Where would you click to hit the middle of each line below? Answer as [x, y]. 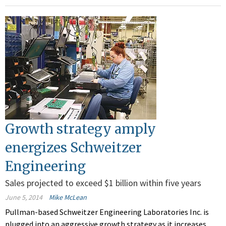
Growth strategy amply [80, 129]
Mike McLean [68, 197]
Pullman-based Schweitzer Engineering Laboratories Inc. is [107, 212]
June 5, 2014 [24, 197]
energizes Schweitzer [73, 148]
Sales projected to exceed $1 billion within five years [103, 183]
